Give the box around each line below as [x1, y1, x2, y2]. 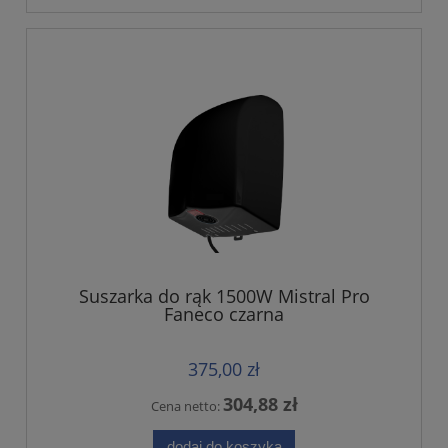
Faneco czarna [164, 301, 284, 326]
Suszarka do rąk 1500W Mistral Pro [78, 283, 370, 308]
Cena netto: [150, 396, 223, 415]
